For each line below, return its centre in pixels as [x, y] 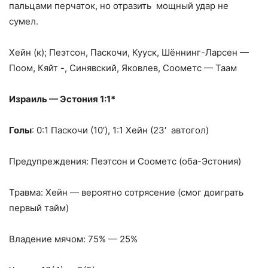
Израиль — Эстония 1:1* [62, 99]
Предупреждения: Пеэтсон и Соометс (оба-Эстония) [125, 161]
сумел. [24, 21]
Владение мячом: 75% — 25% [73, 239]
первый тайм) [39, 208]
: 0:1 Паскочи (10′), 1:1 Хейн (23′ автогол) [120, 130]
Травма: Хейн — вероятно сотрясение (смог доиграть [126, 192]
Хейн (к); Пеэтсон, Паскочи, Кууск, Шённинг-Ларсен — [129, 52]
